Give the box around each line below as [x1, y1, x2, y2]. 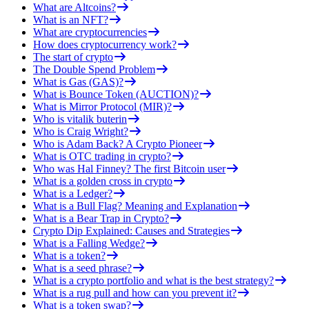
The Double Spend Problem [33, 63, 155, 75]
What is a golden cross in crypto [33, 175, 172, 187]
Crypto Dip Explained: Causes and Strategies [33, 224, 230, 237]
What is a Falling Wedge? [33, 237, 145, 249]
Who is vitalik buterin [33, 112, 127, 125]
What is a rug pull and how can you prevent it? [33, 286, 237, 299]
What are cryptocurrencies [33, 26, 147, 38]
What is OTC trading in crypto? [33, 150, 171, 162]
